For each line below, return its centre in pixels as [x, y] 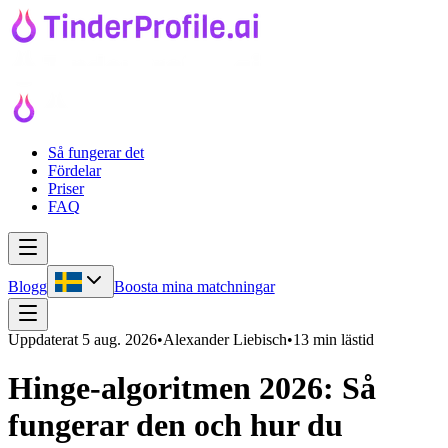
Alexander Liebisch [225, 339]
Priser [66, 188]
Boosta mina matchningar [194, 286]
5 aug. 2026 [119, 339]
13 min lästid [333, 339]
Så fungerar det [96, 152]
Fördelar [74, 170]
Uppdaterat [43, 339]
